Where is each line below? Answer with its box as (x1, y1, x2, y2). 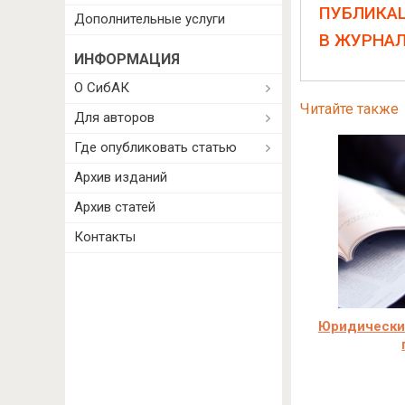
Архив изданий (74, 169, 167, 185)
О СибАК (74, 80, 129, 96)
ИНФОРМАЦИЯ (74, 51, 180, 68)
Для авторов (74, 109, 155, 126)
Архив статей (74, 199, 155, 215)
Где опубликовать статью (74, 139, 237, 155)
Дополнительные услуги (74, 11, 225, 27)
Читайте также (299, 100, 399, 118)
